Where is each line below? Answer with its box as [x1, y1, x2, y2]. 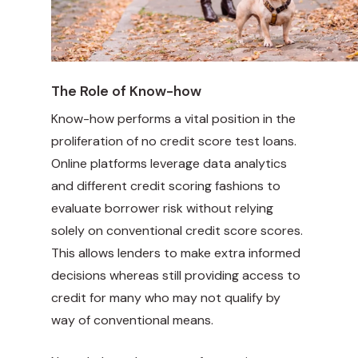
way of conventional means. [51, 312, 213, 329]
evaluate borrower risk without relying [51, 200, 273, 217]
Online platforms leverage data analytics [51, 155, 287, 173]
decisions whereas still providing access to [51, 267, 300, 284]
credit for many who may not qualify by [51, 289, 280, 307]
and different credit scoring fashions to [51, 177, 280, 195]
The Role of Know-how [51, 82, 201, 101]
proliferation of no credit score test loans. [51, 133, 296, 150]
